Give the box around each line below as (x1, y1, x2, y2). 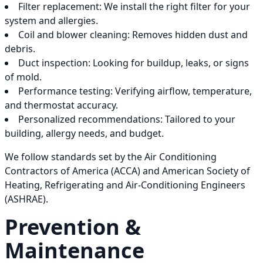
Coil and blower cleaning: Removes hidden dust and (18, 28, 248, 42)
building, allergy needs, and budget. (5, 127, 164, 140)
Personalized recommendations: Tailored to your (18, 113, 235, 126)
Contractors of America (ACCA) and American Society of (5, 164, 250, 178)
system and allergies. (5, 14, 98, 28)
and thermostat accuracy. (5, 99, 118, 112)
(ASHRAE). (5, 193, 48, 206)
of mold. (5, 70, 42, 84)
